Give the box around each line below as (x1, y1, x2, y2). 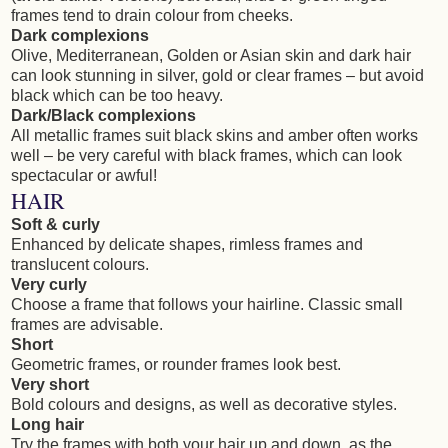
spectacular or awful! (11, 167, 157, 185)
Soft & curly (11, 216, 100, 234)
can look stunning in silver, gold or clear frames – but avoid (11, 67, 424, 85)
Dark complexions (11, 27, 149, 45)
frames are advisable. (11, 316, 163, 334)
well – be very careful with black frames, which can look (11, 147, 402, 165)
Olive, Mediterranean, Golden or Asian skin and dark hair (11, 47, 411, 65)
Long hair (11, 416, 84, 434)
